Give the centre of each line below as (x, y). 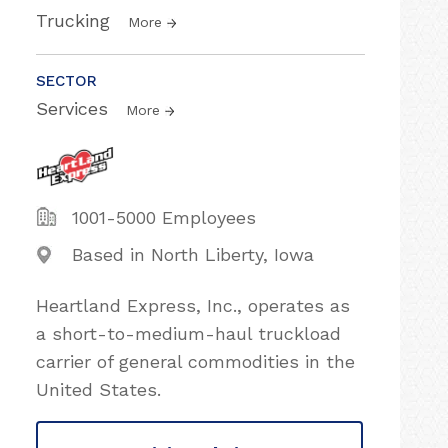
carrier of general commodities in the (195, 361)
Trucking (76, 20)
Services (75, 108)
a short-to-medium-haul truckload (188, 333)
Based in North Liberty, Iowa (193, 254)
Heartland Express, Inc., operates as (193, 305)
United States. (98, 389)
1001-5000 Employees (164, 217)
